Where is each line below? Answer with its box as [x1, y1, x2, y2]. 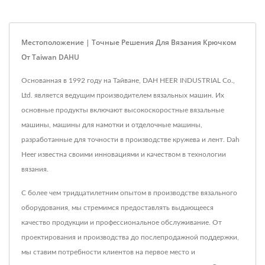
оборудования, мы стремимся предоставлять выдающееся [21, 203, 214, 211]
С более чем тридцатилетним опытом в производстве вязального [21, 189, 237, 196]
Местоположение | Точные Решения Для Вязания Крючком [21, 37, 236, 47]
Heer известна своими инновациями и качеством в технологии [21, 150, 226, 158]
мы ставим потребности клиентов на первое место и [21, 248, 195, 256]
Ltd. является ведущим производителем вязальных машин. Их [21, 91, 224, 99]
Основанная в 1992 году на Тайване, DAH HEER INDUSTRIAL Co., [21, 76, 235, 84]
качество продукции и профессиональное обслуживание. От [21, 218, 222, 226]
